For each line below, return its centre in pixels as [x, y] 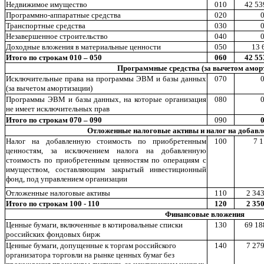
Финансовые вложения [204, 214]
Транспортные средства [46, 26]
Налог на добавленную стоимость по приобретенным [106, 141]
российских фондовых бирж [53, 234]
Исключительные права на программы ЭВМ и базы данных [106, 79]
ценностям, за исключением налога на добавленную [106, 151]
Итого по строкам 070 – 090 [54, 120]
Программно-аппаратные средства [63, 15]
